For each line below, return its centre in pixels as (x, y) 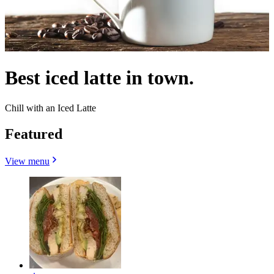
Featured (34, 134)
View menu (27, 161)
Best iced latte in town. (99, 78)
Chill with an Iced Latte (50, 108)
